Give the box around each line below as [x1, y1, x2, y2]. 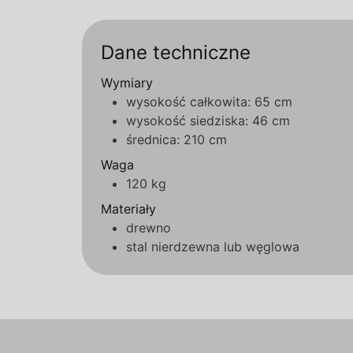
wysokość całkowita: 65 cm [126, 94, 292, 110]
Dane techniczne [101, 41, 251, 64]
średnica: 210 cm [126, 132, 227, 147]
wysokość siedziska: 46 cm [126, 113, 290, 128]
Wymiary [101, 75, 153, 91]
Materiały [101, 201, 156, 217]
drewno [126, 220, 171, 236]
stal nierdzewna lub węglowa [126, 239, 299, 255]
